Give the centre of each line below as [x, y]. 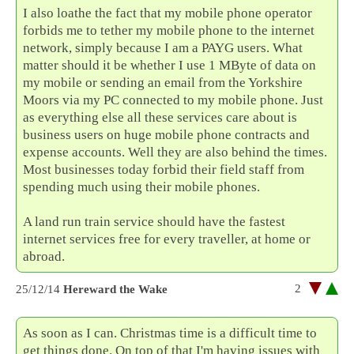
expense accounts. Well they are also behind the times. [175, 153]
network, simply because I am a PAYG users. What [163, 48]
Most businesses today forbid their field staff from [164, 170]
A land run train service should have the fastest [154, 222]
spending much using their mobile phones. [142, 187]
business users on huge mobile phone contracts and [167, 135]
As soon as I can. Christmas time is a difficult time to [170, 333]
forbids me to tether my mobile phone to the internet [169, 31]
